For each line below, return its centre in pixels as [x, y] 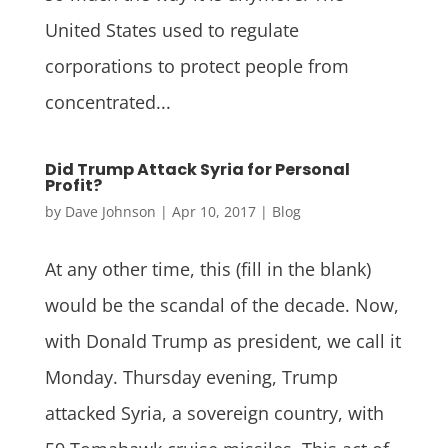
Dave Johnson [110, 211]
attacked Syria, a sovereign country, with [214, 412]
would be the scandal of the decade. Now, [221, 304]
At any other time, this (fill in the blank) [207, 268]
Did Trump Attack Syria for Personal [197, 169]
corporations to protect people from [196, 65]
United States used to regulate [171, 29]
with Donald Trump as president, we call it [222, 340]
